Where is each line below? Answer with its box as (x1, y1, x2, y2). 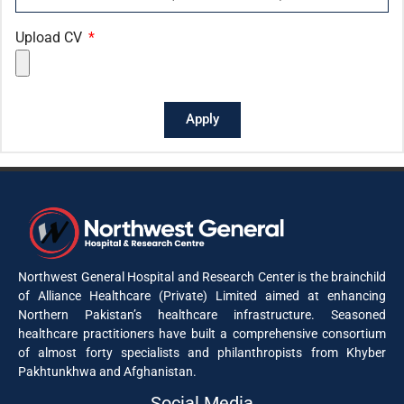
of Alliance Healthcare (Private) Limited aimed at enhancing (18, 289, 386, 304)
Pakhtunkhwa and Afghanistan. (18, 364, 197, 380)
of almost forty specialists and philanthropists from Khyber (18, 345, 386, 361)
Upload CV (15, 28, 86, 46)
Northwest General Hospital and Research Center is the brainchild (18, 270, 386, 285)
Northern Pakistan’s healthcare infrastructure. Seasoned (18, 308, 386, 323)
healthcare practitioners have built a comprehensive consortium (18, 326, 386, 342)
